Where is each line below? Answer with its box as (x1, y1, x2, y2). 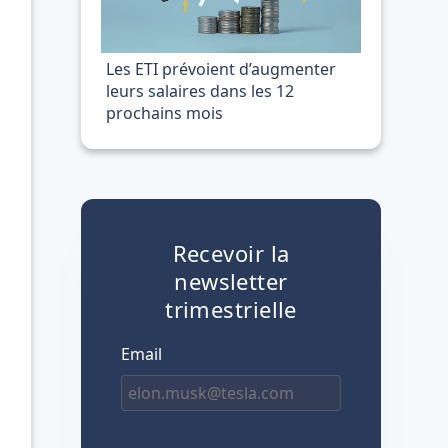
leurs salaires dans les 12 (106, 80, 294, 102)
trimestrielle (165, 294, 297, 324)
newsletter (174, 266, 288, 296)
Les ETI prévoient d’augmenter (106, 58, 336, 80)
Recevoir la (172, 238, 290, 268)
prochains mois (106, 102, 223, 124)
